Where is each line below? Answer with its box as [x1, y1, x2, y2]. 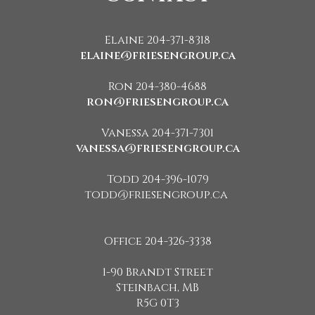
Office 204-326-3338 [103, 233, 212, 249]
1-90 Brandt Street [102, 264, 213, 280]
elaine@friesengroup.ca [79, 47, 236, 63]
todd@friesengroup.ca [84, 186, 231, 202]
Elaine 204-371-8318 [105, 32, 210, 48]
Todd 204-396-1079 [106, 171, 209, 187]
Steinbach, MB [116, 279, 199, 295]
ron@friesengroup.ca [86, 94, 229, 110]
